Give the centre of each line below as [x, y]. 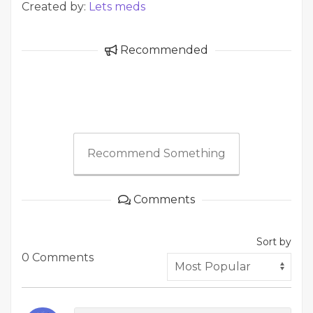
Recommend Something [156, 154]
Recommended [163, 50]
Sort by [274, 242]
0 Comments [58, 258]
